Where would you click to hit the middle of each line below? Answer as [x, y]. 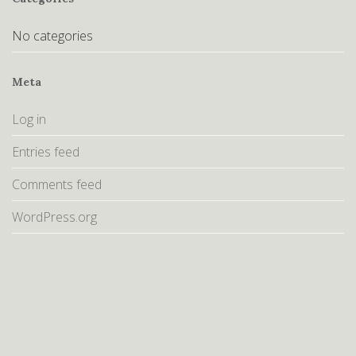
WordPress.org [54, 217]
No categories [52, 35]
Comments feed [57, 184]
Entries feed [46, 151]
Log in [29, 119]
